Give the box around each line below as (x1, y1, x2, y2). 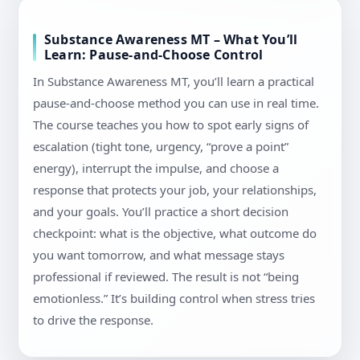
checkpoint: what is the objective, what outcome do (33, 225, 317, 242)
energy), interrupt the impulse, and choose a (33, 160, 279, 177)
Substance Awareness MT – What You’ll (44, 31, 298, 49)
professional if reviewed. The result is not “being (33, 268, 299, 285)
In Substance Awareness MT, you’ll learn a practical (33, 73, 314, 90)
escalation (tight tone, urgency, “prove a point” (33, 138, 288, 155)
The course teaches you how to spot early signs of (33, 117, 309, 133)
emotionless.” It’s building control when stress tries (33, 290, 315, 307)
